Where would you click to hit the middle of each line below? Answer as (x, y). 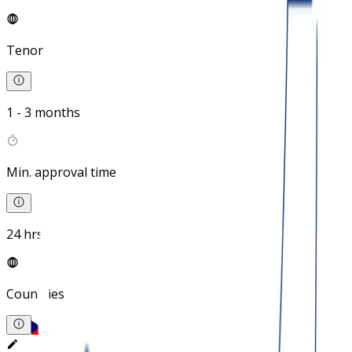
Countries (35, 294)
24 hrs (25, 235)
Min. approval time (61, 172)
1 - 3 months (43, 113)
